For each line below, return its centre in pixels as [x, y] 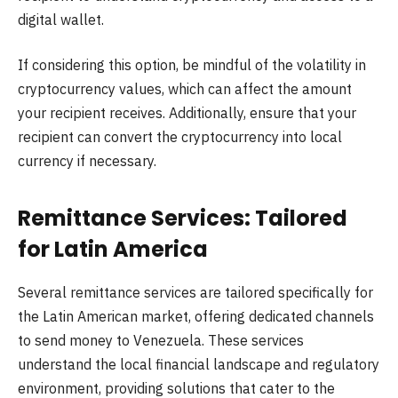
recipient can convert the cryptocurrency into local [180, 137]
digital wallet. [61, 19]
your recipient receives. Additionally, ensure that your [187, 113]
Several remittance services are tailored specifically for [195, 292]
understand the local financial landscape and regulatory [199, 364]
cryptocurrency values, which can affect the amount [185, 89]
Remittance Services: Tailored [183, 218]
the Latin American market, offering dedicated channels [196, 316]
